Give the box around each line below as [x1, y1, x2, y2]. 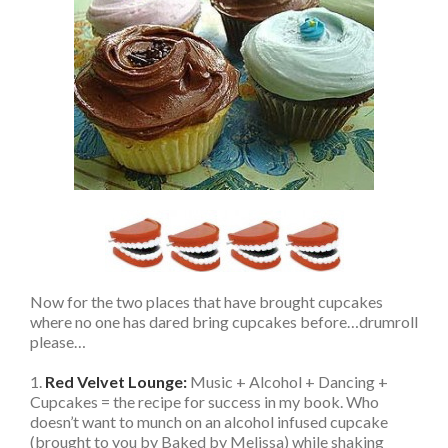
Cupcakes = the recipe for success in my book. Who [30, 392, 379, 411]
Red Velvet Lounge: [45, 372, 187, 391]
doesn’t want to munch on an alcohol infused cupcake [30, 412, 388, 431]
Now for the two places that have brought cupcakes [30, 292, 383, 311]
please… [30, 332, 86, 351]
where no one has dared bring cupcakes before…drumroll [30, 312, 418, 331]
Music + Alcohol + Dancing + [187, 372, 388, 391]
